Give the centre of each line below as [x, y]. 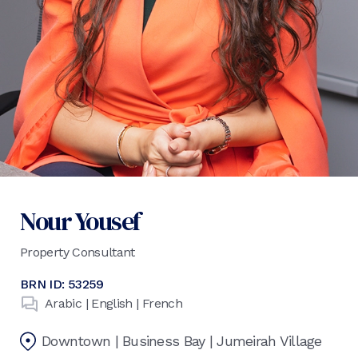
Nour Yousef [80, 222]
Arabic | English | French [113, 304]
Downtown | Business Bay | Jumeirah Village [182, 341]
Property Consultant [78, 253]
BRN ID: [44, 284]
